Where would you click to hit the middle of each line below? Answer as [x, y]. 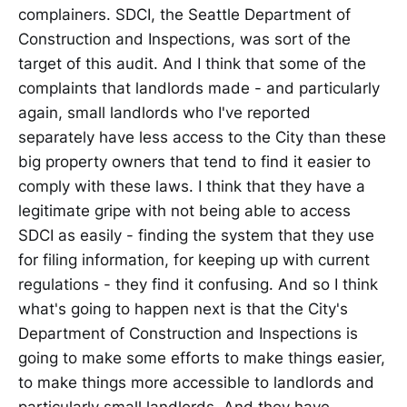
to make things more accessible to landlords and [196, 382]
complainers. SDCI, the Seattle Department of [184, 14]
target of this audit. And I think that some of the [192, 63]
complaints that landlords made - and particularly [199, 88]
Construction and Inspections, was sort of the [184, 39]
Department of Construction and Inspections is [188, 333]
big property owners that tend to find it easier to [194, 161]
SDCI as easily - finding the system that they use [196, 235]
